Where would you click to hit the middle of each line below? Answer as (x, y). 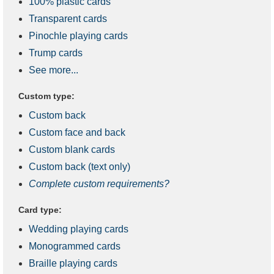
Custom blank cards (72, 149)
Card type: (40, 209)
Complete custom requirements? (99, 183)
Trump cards (56, 53)
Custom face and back (77, 132)
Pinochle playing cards (78, 35)
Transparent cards (68, 18)
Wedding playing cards (79, 229)
